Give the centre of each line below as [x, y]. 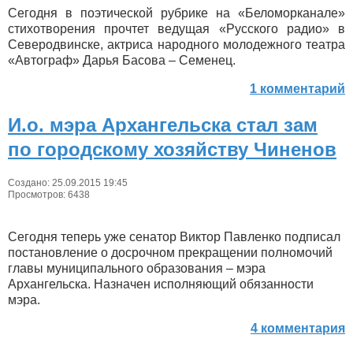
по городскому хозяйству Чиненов [172, 150]
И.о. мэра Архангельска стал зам [163, 125]
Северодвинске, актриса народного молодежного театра [176, 45]
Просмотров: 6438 [49, 195]
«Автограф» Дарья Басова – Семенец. [122, 61]
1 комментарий [297, 89]
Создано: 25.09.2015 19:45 [68, 183]
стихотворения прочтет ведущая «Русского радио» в [176, 29]
